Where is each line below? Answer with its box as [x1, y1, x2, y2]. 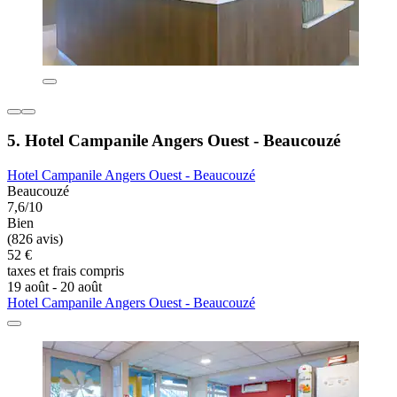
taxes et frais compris [7, 263, 124, 279]
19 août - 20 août [7, 279, 102, 295]
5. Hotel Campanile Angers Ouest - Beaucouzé [7, 131, 340, 151]
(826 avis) [7, 231, 63, 247]
